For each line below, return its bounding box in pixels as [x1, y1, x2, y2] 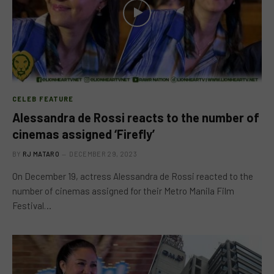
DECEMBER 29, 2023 [69, 149, 137, 158]
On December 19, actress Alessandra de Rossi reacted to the [12, 170, 253, 182]
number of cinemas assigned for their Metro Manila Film [12, 185, 234, 196]
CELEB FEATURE [12, 94, 74, 103]
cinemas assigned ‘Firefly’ [12, 126, 155, 141]
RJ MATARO [23, 149, 59, 158]
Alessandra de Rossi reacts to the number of [12, 109, 259, 125]
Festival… [12, 199, 51, 211]
